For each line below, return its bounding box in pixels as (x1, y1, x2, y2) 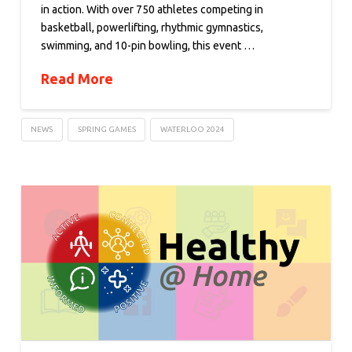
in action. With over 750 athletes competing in (40, 3, 263, 16)
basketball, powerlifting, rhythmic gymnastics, (40, 21, 263, 35)
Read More (40, 71, 113, 87)
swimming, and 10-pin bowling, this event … (40, 39, 255, 53)
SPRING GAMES (77, 125, 136, 134)
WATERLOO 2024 (159, 125, 225, 134)
